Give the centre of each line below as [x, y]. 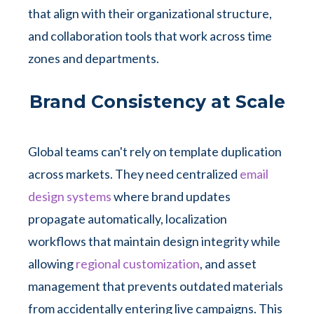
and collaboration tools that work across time [150, 36]
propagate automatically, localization [128, 219]
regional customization [138, 264]
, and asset [228, 264]
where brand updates [171, 196]
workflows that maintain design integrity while [154, 241]
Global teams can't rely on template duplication [155, 151]
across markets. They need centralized [134, 174]
